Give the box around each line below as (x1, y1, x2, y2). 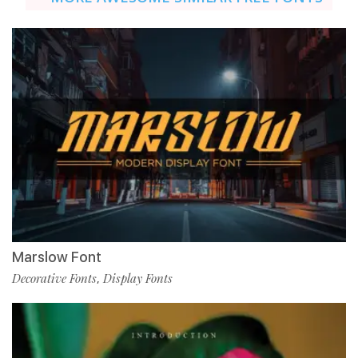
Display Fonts (103, 269, 173, 286)
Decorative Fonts (12, 269, 97, 286)
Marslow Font (12, 248, 101, 265)
